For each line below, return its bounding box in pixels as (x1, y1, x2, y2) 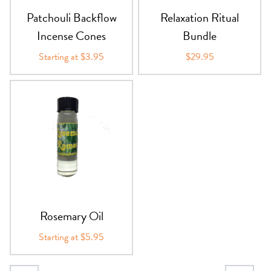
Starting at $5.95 (39, 229, 104, 244)
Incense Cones (37, 26, 106, 45)
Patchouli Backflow (26, 8, 117, 27)
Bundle (183, 26, 217, 45)
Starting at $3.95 (39, 49, 104, 64)
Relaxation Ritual (160, 8, 239, 27)
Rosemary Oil (39, 206, 103, 225)
